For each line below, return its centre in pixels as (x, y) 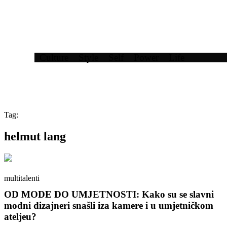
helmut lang (35, 136)
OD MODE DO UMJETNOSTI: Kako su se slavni (109, 194)
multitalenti (22, 178)
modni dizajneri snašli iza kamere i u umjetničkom (109, 205)
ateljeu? (20, 216)
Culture (54, 57)
